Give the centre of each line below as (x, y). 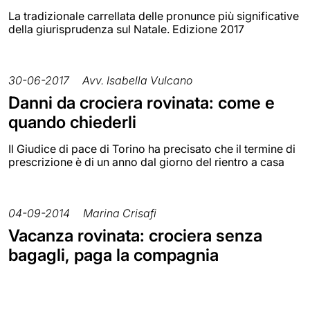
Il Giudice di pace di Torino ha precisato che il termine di (152, 148)
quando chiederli (72, 122)
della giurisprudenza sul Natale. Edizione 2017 (126, 29)
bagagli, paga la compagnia (113, 255)
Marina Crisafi (120, 213)
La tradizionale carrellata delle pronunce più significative (154, 16)
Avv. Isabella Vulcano (137, 80)
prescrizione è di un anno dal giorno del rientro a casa (146, 162)
